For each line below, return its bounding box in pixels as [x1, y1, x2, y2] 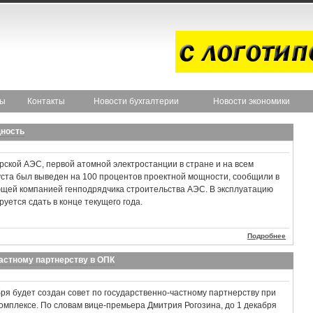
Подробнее [247, 232, 286, 240]
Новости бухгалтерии [94, 96, 179, 106]
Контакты [27, 96, 65, 106]
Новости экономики [212, 96, 290, 106]
